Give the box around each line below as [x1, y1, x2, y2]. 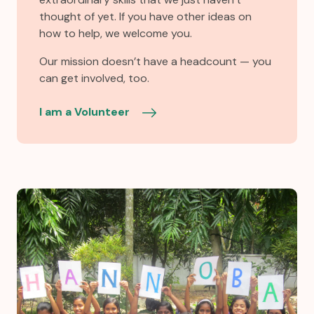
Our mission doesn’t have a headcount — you [39, 53, 271, 69]
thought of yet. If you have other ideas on [39, 8, 252, 24]
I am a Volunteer [39, 104, 132, 119]
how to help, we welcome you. [39, 25, 192, 41]
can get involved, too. [39, 70, 149, 86]
